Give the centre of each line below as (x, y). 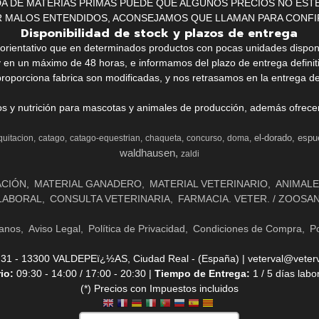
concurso (205, 138)
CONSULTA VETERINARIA (110, 198)
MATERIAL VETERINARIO (208, 183)
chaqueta (164, 138)
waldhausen (147, 153)
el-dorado (273, 137)
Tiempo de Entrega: (203, 273)
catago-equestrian (105, 138)
